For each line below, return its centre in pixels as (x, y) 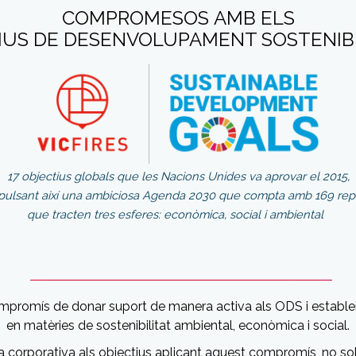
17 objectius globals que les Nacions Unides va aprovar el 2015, (178, 176)
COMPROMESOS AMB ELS (178, 17)
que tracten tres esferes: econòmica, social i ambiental (175, 215)
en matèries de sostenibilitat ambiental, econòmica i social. (178, 326)
